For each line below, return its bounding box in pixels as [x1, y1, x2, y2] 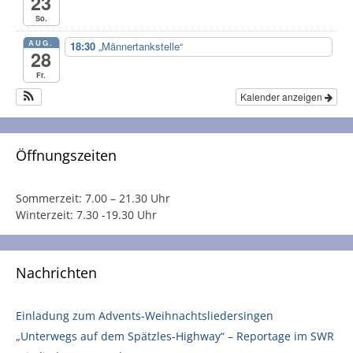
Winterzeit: [16, 206, 76, 222]
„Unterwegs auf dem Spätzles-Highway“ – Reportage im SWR [16, 328, 334, 344]
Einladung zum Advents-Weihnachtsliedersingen [16, 307, 273, 323]
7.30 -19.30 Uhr [76, 206, 157, 222]
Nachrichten [16, 262, 97, 282]
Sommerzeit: [16, 190, 85, 206]
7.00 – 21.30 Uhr [85, 190, 170, 206]
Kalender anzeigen [240, 89, 325, 103]
